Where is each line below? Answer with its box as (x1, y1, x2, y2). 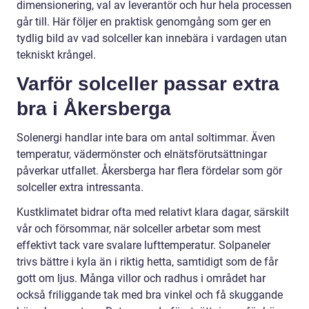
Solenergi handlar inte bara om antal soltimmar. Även (17, 131, 275, 145)
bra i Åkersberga (17, 98, 171, 120)
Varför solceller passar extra (17, 73, 279, 95)
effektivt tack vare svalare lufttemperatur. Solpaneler (17, 239, 270, 252)
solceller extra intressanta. (17, 181, 143, 195)
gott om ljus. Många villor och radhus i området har (17, 272, 266, 286)
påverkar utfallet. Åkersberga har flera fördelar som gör (17, 164, 282, 178)
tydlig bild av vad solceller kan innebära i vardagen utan (17, 32, 287, 46)
